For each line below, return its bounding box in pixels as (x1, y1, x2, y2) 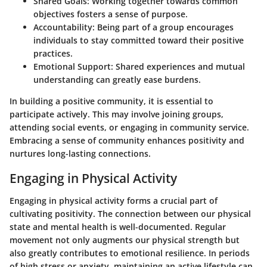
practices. (33, 47, 73, 59)
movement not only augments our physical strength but (10, 234, 240, 246)
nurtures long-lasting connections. (10, 147, 151, 159)
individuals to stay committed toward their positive (33, 34, 244, 46)
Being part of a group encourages (95, 21, 234, 33)
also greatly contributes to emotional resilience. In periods (10, 247, 250, 259)
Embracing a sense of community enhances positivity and (10, 134, 244, 146)
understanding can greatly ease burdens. (33, 73, 201, 85)
